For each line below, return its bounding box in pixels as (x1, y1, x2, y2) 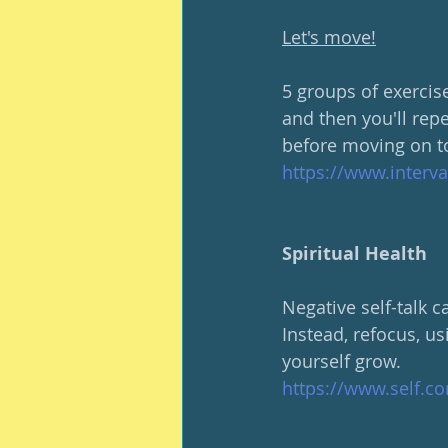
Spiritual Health (282, 241, 427, 266)
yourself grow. (282, 349, 401, 373)
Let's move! (282, 25, 376, 49)
